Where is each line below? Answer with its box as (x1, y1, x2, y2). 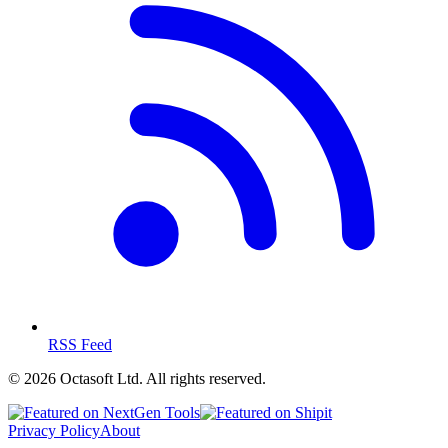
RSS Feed (48, 335, 112, 353)
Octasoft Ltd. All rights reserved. (56, 369, 266, 387)
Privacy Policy (8, 421, 100, 439)
